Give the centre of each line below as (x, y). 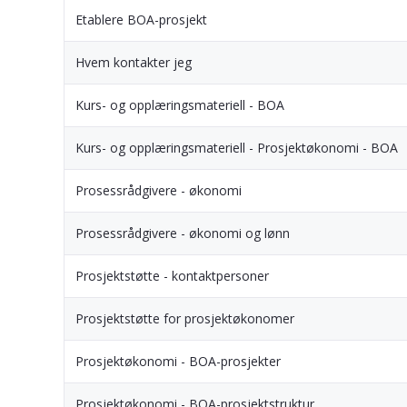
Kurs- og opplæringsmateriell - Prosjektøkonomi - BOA (237, 147)
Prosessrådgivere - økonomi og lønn (183, 233)
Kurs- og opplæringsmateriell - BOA (180, 104)
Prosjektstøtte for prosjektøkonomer (185, 318)
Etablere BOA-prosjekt (141, 19)
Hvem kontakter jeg (134, 62)
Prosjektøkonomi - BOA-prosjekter (178, 361)
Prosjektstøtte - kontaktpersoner (172, 275)
